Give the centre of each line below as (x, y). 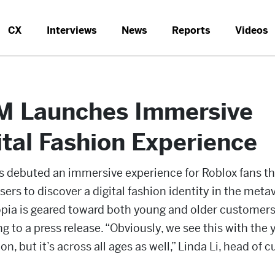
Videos (252, 30)
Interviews (72, 30)
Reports (191, 30)
